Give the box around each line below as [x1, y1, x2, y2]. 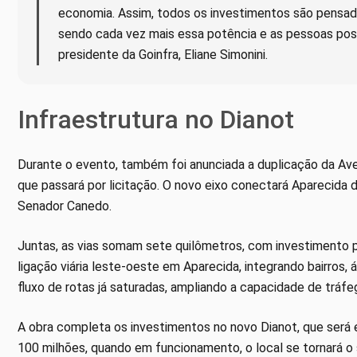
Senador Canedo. [18, 198, 112, 214]
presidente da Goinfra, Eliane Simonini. [58, 47, 268, 63]
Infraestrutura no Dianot [18, 104, 294, 135]
